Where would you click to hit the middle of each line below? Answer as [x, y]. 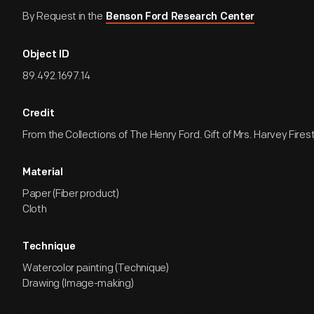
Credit [39, 114]
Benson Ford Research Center [180, 17]
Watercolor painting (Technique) [96, 268]
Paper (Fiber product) [71, 194]
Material [43, 173]
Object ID [46, 55]
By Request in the [64, 16]
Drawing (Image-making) [78, 284]
